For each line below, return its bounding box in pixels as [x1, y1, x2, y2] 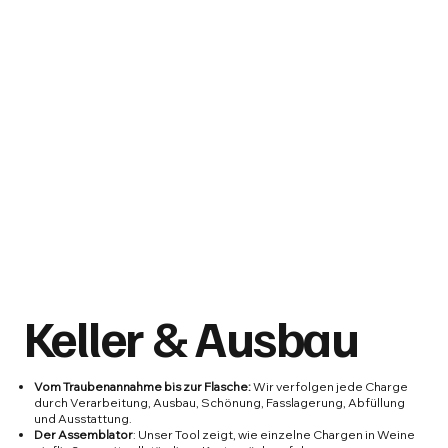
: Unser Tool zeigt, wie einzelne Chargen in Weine [133, 426, 416, 442]
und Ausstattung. [34, 410, 133, 426]
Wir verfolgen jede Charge [253, 378, 409, 394]
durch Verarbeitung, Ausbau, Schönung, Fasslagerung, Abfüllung [34, 394, 406, 410]
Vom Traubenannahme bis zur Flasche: [34, 378, 254, 394]
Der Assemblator [34, 426, 134, 442]
